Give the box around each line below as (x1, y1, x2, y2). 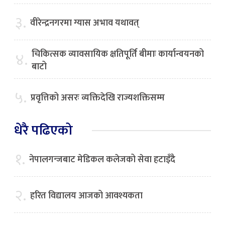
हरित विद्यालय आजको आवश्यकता (30, 188, 143, 203)
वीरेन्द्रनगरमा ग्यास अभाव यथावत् (30, 15, 139, 31)
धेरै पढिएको (14, 119, 73, 142)
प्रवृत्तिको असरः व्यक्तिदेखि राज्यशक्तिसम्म (31, 90, 165, 105)
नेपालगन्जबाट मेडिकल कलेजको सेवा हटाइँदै (29, 152, 175, 167)
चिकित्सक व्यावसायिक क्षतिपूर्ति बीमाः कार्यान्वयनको (32, 46, 204, 62)
